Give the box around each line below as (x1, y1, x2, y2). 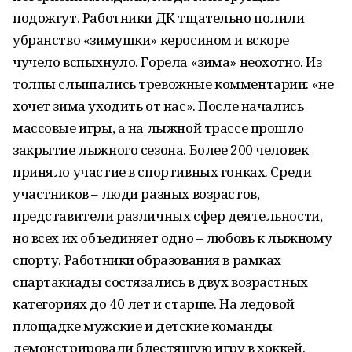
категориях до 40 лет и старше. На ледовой (13, 295, 295, 313)
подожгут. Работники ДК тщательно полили (13, 9, 305, 27)
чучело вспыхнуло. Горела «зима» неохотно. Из (13, 53, 322, 71)
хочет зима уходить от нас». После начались (13, 97, 304, 115)
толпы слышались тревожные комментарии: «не (13, 75, 334, 93)
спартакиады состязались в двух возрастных (13, 273, 308, 291)
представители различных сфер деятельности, (13, 207, 323, 225)
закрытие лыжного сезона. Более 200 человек (13, 141, 309, 159)
